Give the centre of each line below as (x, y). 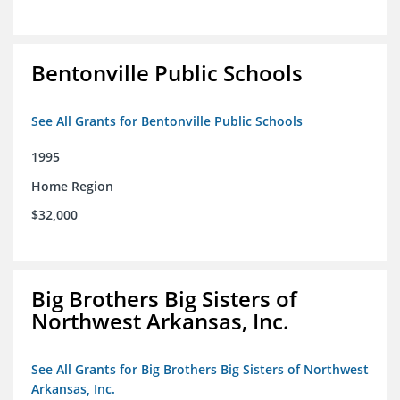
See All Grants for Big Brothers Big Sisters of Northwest (200, 370)
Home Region (72, 187)
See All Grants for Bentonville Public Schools (167, 121)
